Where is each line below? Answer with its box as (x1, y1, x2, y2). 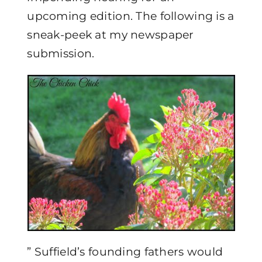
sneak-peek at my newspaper (27, 27, 194, 42)
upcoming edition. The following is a (27, 9, 235, 23)
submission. (27, 46, 95, 60)
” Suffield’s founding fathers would (27, 244, 223, 258)
